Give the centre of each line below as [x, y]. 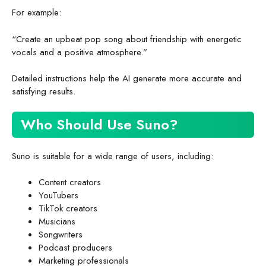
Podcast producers [75, 248]
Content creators [70, 183]
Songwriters [61, 235]
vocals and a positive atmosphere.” [80, 52]
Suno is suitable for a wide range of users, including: [113, 156]
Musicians [57, 222]
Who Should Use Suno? [99, 124]
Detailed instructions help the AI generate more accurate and [127, 79]
